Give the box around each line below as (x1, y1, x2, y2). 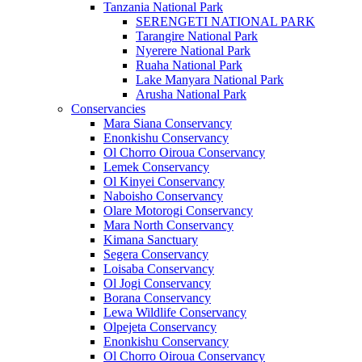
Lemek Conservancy (103, 160, 209, 174)
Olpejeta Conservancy (103, 320, 217, 334)
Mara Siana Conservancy (103, 116, 232, 130)
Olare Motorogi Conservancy (103, 204, 253, 217)
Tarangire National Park (136, 29, 258, 43)
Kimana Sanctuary (103, 233, 198, 246)
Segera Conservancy (103, 247, 208, 261)
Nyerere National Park (136, 44, 250, 57)
